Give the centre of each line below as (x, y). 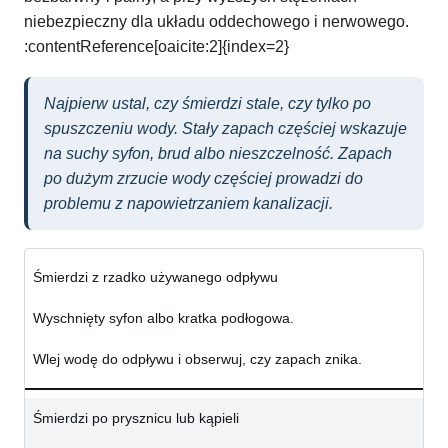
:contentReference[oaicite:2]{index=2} (156, 47)
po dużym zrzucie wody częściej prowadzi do (203, 179)
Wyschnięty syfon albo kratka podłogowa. (163, 318)
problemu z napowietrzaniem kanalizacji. (188, 204)
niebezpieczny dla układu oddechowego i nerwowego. (216, 22)
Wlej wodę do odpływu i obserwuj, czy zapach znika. (197, 359)
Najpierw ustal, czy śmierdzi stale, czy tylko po (207, 104)
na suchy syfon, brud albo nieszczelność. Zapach (218, 154)
